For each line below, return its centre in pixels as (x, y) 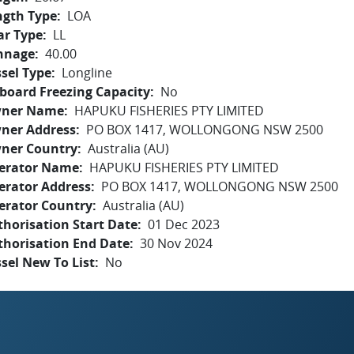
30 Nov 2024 (176, 243)
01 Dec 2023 (184, 224)
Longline (87, 73)
